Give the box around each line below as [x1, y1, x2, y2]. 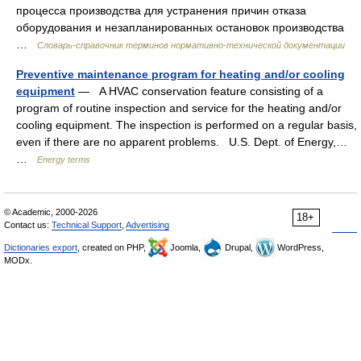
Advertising [126, 220, 169, 230]
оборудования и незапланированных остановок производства [16, 21, 344, 35]
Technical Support [52, 220, 122, 230]
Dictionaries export [4, 243, 77, 253]
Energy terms [37, 155, 90, 165]
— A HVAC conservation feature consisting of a [75, 85, 323, 98]
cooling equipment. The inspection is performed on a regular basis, [16, 118, 357, 132]
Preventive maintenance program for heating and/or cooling [16, 68, 345, 81]
